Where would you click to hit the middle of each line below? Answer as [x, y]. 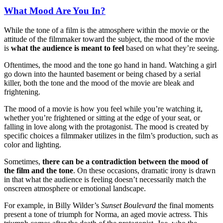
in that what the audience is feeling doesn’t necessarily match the [105, 179]
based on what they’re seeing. [171, 48]
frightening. [22, 92]
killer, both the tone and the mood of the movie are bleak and [99, 83]
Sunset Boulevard [128, 205]
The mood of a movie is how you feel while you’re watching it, [103, 109]
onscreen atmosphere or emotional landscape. [75, 188]
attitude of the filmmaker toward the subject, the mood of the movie [109, 39]
